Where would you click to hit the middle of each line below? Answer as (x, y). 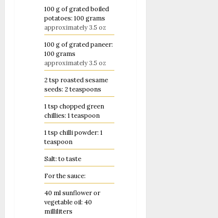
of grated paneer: (87, 45)
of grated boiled (85, 9)
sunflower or (81, 193)
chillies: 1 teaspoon (72, 116)
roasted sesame (84, 80)
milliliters (58, 212)
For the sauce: (65, 176)
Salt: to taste (63, 159)
